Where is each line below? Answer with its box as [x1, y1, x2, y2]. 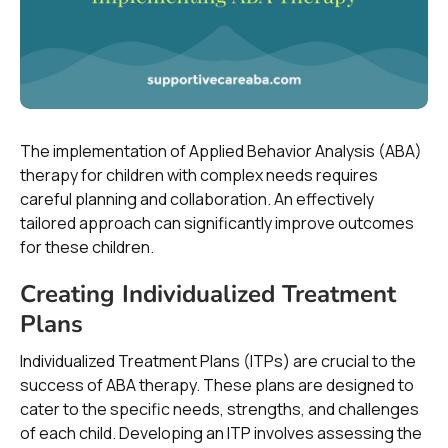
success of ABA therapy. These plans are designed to [20, 374, 414, 396]
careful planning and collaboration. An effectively [20, 188, 374, 210]
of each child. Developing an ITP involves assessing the [20, 422, 422, 444]
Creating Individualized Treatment [20, 278, 396, 310]
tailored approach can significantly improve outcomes [20, 212, 414, 234]
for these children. [20, 236, 154, 258]
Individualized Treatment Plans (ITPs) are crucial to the [20, 350, 416, 372]
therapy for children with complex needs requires [20, 164, 378, 186]
